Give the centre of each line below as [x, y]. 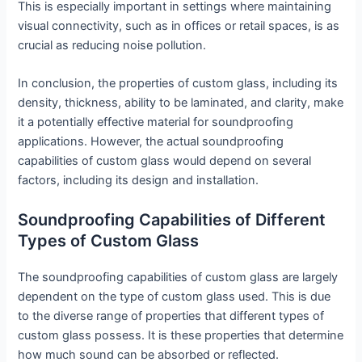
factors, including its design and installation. [139, 181]
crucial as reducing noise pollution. [112, 45]
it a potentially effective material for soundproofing [156, 122]
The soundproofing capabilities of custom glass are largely [178, 277]
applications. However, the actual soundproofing [151, 142]
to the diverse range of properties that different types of [171, 316]
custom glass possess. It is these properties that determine [181, 335]
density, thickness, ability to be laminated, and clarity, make [181, 103]
